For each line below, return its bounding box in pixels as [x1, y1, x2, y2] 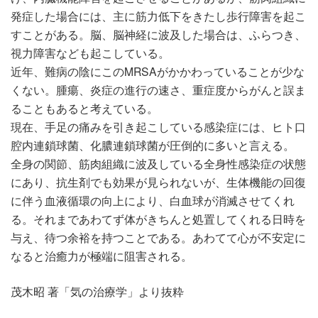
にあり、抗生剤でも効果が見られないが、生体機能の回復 [11, 174, 306, 190]
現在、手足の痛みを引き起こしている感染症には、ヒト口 [11, 119, 306, 135]
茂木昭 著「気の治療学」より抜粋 [11, 283, 184, 299]
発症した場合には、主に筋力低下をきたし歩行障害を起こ [11, 8, 306, 24]
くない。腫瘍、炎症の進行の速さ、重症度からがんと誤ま [11, 82, 306, 98]
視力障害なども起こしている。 [11, 45, 170, 61]
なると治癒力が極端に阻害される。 [11, 248, 192, 264]
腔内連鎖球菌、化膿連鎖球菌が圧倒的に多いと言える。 [11, 137, 295, 153]
